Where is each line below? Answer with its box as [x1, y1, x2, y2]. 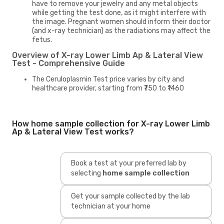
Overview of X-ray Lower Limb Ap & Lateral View [12, 50, 203, 60]
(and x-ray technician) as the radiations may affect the [32, 26, 210, 35]
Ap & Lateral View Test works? [12, 126, 134, 136]
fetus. [32, 35, 52, 44]
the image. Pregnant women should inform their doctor [32, 17, 210, 26]
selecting [70, 168, 101, 177]
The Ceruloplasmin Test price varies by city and [32, 74, 184, 83]
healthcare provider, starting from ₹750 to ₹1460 [32, 83, 184, 92]
